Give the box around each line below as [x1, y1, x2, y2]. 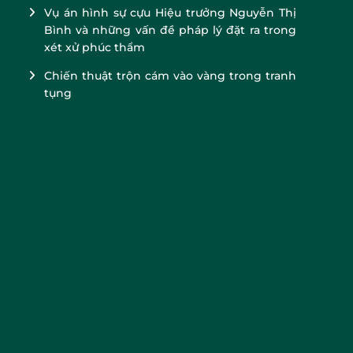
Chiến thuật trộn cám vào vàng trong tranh [43, 68, 296, 83]
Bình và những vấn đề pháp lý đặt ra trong [43, 22, 296, 37]
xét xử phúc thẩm [43, 39, 145, 54]
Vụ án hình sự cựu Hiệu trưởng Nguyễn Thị [43, 5, 296, 20]
